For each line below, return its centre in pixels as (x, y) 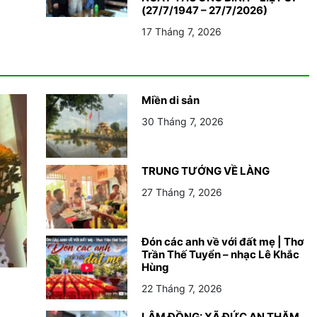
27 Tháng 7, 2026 (182, 192)
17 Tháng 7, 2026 (181, 31)
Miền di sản (171, 100)
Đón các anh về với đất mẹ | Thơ (223, 241)
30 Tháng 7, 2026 (183, 121)
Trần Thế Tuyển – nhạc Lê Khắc (220, 254)
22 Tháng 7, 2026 (182, 288)
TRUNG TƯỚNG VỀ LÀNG (206, 171)
